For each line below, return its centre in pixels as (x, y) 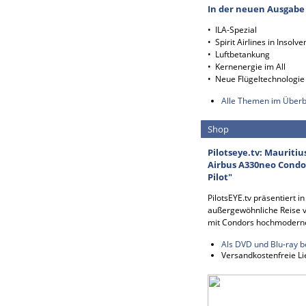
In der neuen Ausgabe (256, 9)
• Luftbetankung (239, 54)
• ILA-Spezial (232, 30)
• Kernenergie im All (247, 67)
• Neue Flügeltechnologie (256, 79)
